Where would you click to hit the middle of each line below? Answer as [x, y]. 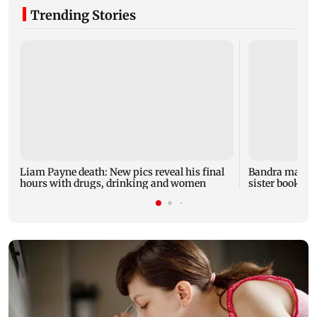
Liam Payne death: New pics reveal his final [122, 172]
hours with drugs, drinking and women [113, 183]
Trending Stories [83, 15]
